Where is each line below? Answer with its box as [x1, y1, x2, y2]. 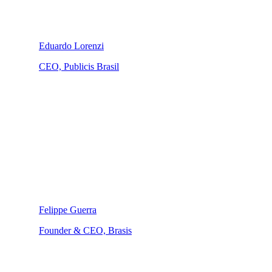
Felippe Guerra [39, 204, 97, 215]
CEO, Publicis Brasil [39, 61, 119, 72]
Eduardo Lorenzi [39, 40, 104, 51]
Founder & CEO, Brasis [39, 225, 132, 236]
